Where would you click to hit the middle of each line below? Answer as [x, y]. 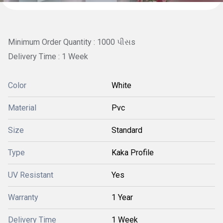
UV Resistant [31, 175]
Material [22, 108]
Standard [127, 130]
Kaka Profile [133, 152]
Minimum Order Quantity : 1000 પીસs [72, 42]
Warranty [23, 197]
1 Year [122, 197]
